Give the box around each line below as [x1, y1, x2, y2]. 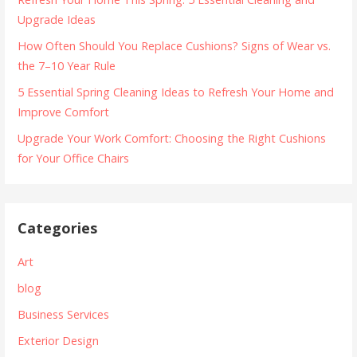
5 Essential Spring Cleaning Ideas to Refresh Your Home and [18, 84, 335, 100]
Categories [18, 218, 98, 237]
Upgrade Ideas [18, 11, 96, 27]
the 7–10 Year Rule [18, 57, 116, 73]
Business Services [18, 306, 110, 322]
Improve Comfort [18, 104, 110, 120]
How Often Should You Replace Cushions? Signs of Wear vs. [18, 37, 331, 53]
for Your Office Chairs [18, 150, 130, 166]
